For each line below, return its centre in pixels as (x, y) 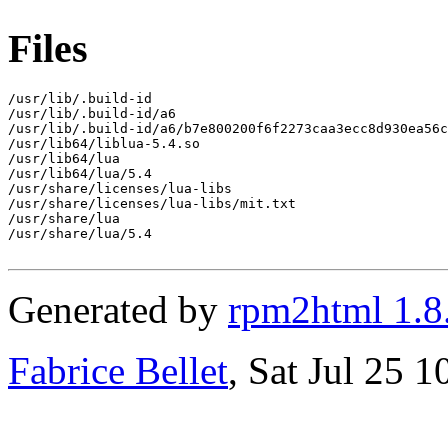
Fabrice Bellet (118, 370)
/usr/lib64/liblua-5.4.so (104, 143)
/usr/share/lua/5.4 (80, 233)
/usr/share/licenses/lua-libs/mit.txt (152, 203)
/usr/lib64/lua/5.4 (80, 173)
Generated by (118, 309)
